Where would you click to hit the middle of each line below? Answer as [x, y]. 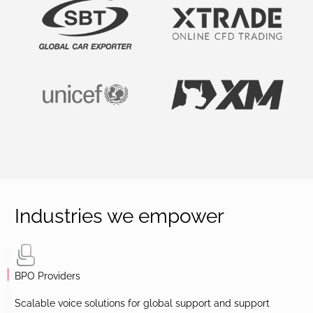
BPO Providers [48, 276]
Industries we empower [119, 217]
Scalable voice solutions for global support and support [142, 304]
